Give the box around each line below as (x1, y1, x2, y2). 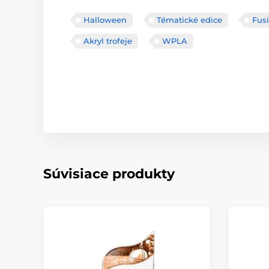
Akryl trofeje (83, 36, 132, 46)
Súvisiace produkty (43, 166, 175, 182)
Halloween (83, 15, 127, 25)
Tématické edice (157, 15, 222, 25)
